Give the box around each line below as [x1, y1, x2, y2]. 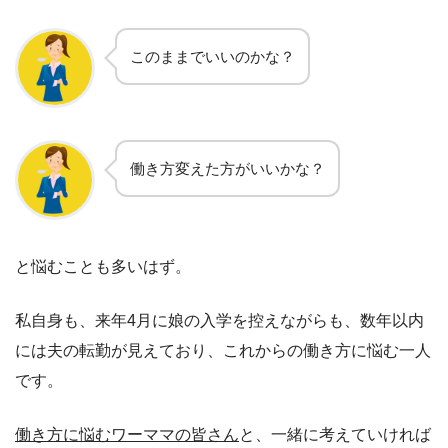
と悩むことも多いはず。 [15, 258, 191, 276]
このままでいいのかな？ [130, 48, 295, 66]
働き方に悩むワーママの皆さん [15, 426, 239, 444]
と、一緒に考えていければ [239, 426, 431, 444]
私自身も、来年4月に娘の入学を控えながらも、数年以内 [15, 312, 424, 330]
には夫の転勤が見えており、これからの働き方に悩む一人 [15, 342, 431, 360]
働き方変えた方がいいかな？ [130, 160, 325, 178]
